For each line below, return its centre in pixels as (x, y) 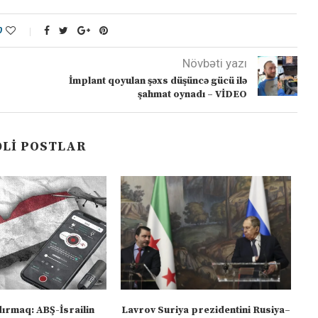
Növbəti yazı (214, 64)
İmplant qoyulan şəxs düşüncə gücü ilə (158, 81)
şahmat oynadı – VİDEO (192, 95)
